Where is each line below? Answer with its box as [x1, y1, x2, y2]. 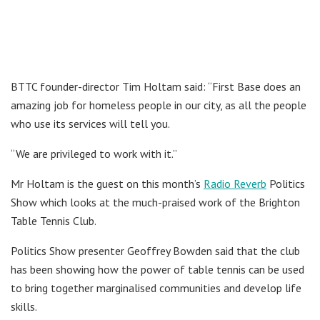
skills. [11, 299, 37, 314]
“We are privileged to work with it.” [11, 146, 177, 161]
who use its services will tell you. [11, 116, 170, 131]
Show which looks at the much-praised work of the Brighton [11, 194, 300, 209]
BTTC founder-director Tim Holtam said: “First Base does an [11, 79, 301, 94]
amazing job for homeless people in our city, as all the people [11, 97, 306, 112]
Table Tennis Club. [11, 213, 96, 228]
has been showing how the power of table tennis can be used [11, 261, 304, 276]
